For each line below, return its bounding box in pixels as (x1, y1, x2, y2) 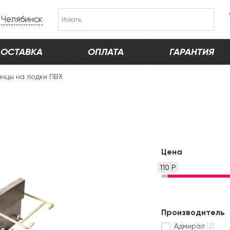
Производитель (161, 207, 225, 218)
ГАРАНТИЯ (169, 46, 214, 57)
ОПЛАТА (88, 46, 124, 57)
